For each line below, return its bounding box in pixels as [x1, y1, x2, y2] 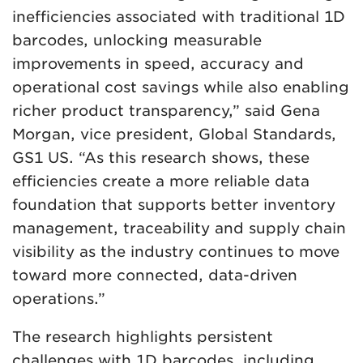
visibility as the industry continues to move [12, 242, 340, 260]
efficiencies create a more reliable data [12, 172, 310, 190]
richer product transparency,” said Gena [12, 101, 320, 119]
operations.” [12, 289, 105, 307]
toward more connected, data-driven [12, 266, 297, 284]
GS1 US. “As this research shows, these [12, 148, 310, 166]
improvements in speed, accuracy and [12, 54, 304, 72]
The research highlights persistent [12, 327, 273, 345]
